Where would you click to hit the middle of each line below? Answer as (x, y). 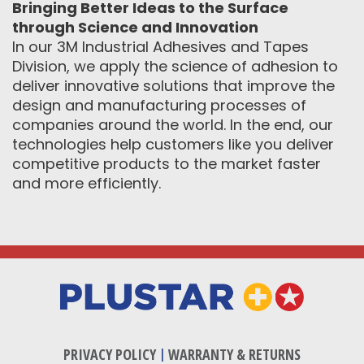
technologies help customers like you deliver (173, 144)
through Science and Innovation (135, 27)
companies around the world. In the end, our (173, 124)
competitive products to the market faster (167, 163)
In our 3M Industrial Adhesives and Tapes (160, 46)
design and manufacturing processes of (159, 105)
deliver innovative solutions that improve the (173, 85)
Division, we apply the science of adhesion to (175, 66)
